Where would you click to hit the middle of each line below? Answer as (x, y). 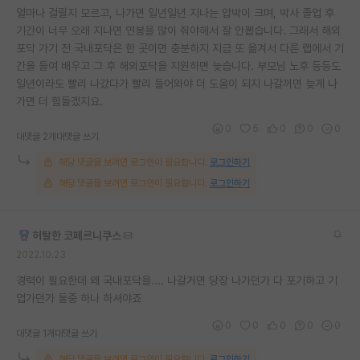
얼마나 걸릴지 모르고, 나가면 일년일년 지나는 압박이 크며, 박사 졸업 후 (175, 12)
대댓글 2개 (36, 136)
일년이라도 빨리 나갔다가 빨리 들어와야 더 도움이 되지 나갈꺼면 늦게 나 (177, 83)
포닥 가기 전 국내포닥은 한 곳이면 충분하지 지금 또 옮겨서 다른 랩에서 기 (180, 48)
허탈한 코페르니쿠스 (77, 235)
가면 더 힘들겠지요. (59, 101)
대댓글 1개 (35, 333)
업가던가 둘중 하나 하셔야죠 (79, 298)
